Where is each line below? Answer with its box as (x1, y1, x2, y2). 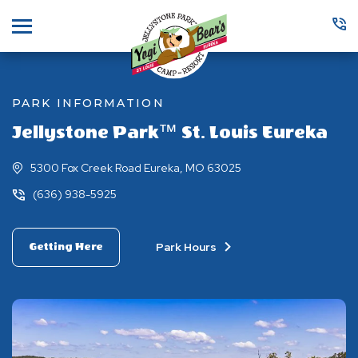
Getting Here (29, 241, 103, 253)
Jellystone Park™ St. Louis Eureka (12, 122, 328, 143)
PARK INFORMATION (12, 96, 165, 110)
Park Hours (156, 240, 219, 254)
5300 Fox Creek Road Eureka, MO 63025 (30, 161, 241, 175)
